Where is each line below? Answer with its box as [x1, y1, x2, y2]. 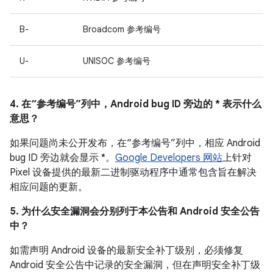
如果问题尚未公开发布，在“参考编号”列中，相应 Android [10, 137, 260, 149]
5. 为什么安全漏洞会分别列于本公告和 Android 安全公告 [10, 205, 260, 218]
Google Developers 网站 [115, 152, 222, 164]
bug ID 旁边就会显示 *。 [10, 152, 115, 164]
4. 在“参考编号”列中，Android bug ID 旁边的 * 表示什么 [10, 98, 261, 110]
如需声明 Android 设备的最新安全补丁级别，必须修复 [10, 244, 243, 257]
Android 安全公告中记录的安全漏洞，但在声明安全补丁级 [10, 259, 260, 271]
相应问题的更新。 [10, 181, 88, 193]
